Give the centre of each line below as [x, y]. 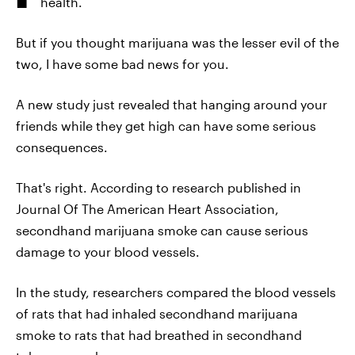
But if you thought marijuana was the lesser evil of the [177, 42]
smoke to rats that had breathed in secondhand [159, 335]
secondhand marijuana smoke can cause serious [162, 230]
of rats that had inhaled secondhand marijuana [157, 313]
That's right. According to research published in [158, 187]
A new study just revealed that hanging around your [172, 104]
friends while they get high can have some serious [166, 126]
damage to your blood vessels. [108, 252]
